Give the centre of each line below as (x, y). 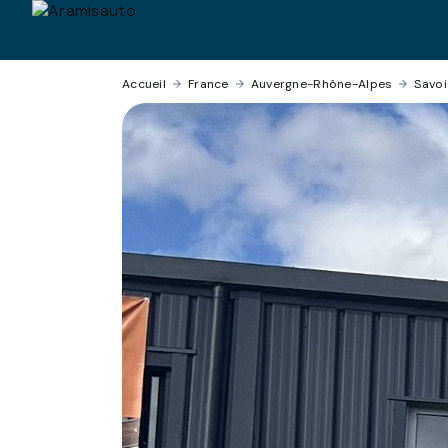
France (208, 84)
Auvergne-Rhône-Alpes (321, 84)
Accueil (144, 84)
